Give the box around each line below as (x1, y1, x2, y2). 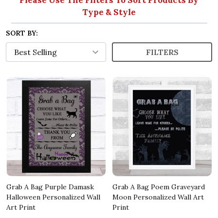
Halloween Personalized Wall (6, 192, 100, 201)
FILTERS (145, 47, 179, 57)
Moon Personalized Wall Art (112, 192, 204, 201)
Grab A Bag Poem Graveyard (112, 182, 205, 191)
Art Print (6, 202, 36, 212)
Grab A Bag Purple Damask (6, 182, 94, 191)
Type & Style (82, 6, 136, 18)
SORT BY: (6, 28, 38, 37)
